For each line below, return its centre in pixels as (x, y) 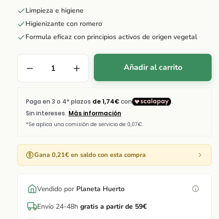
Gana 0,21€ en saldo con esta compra (90, 155)
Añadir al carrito (153, 67)
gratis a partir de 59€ (113, 206)
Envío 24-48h (59, 206)
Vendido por (57, 189)
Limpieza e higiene (55, 11)
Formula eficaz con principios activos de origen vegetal (111, 37)
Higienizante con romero (64, 24)
